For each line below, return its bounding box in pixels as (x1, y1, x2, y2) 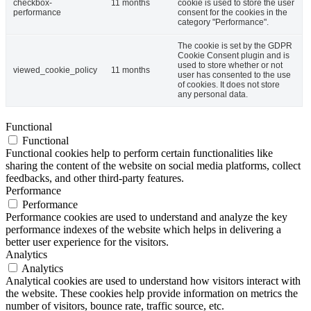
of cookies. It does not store (178, 80, 280, 90)
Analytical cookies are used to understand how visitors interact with (6, 275, 301, 287)
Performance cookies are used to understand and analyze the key (6, 211, 287, 224)
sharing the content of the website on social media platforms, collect (6, 160, 301, 172)
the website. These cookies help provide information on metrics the (6, 287, 298, 300)
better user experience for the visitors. (6, 236, 169, 249)
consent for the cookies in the (178, 8, 287, 18)
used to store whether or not (178, 60, 283, 71)
